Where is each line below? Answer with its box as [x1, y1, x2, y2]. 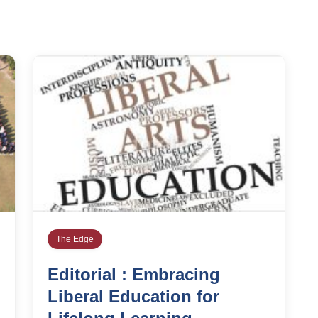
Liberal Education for [48, 287, 219, 306]
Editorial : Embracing [48, 265, 220, 284]
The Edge [56, 234, 94, 244]
